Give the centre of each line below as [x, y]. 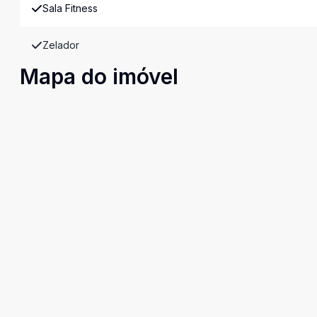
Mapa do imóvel [99, 76]
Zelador [61, 45]
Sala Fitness [70, 8]
